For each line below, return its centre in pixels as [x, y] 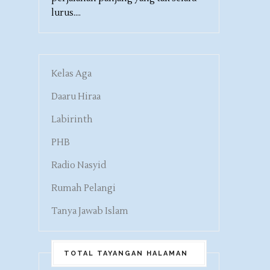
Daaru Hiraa [76, 97]
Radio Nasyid [79, 166]
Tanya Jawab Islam [90, 212]
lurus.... [66, 13]
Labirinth [72, 120]
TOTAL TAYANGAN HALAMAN [126, 254]
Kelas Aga [71, 74]
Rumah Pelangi [83, 189]
